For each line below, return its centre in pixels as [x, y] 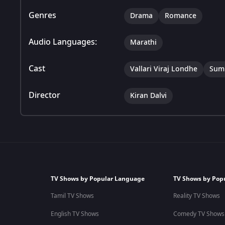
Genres [42, 15]
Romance [181, 16]
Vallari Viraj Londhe [164, 69]
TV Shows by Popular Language [97, 179]
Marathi [143, 42]
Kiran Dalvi [148, 95]
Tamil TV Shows [72, 196]
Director [44, 95]
